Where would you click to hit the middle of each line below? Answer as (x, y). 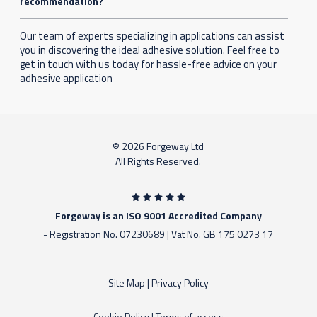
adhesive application (67, 79)
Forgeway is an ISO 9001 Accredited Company (158, 215)
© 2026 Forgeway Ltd (158, 146)
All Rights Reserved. (158, 161)
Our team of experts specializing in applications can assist (152, 36)
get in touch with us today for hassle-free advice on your (149, 64)
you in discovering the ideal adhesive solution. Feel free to (150, 50)
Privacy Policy (180, 282)
